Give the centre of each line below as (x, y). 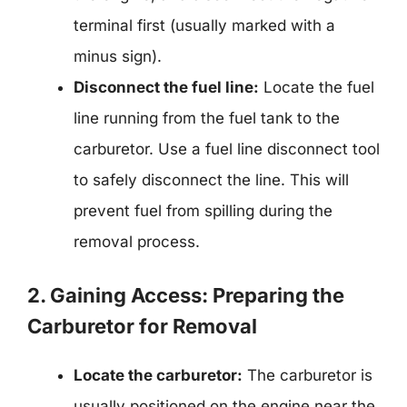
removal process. (137, 241)
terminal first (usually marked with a (204, 25)
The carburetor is (308, 375)
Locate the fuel (317, 87)
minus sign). (118, 56)
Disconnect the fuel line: (166, 87)
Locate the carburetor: (158, 375)
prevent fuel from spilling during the (203, 210)
